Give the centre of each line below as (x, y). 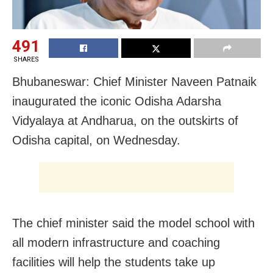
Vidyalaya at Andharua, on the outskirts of (125, 121)
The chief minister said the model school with (133, 223)
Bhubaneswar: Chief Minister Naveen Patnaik (134, 82)
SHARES (26, 60)
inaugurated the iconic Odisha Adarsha (117, 101)
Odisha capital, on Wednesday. (96, 140)
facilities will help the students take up (114, 262)
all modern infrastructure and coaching (116, 243)
